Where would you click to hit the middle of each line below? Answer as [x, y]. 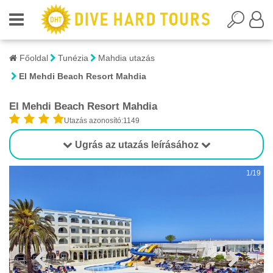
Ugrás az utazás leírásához [136, 145]
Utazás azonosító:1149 [102, 121]
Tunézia [73, 58]
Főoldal [33, 58]
